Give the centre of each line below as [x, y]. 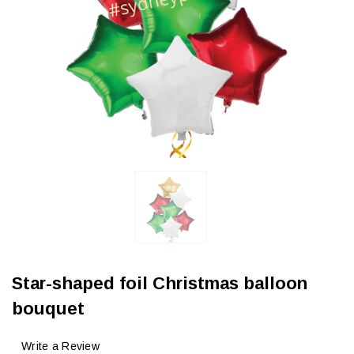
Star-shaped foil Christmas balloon [160, 284]
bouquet [48, 309]
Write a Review [60, 346]
